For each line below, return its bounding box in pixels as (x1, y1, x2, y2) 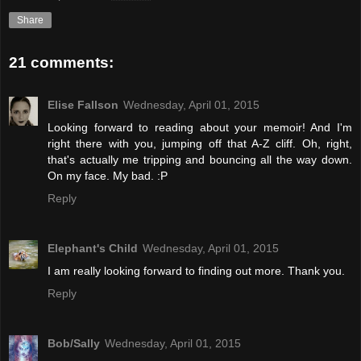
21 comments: (9, 54, 114, 72)
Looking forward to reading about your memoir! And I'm (48, 120, 352, 134)
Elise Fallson (48, 98, 118, 111)
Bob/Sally (48, 336, 100, 350)
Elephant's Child (48, 241, 138, 255)
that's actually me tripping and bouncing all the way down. (48, 152, 352, 166)
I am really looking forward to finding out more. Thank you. (48, 263, 345, 277)
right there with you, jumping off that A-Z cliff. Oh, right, (48, 136, 352, 150)
